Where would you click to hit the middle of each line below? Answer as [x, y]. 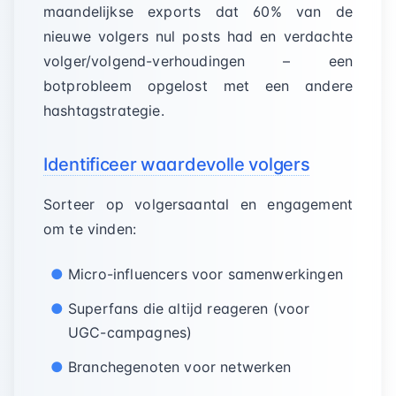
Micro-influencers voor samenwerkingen [206, 274]
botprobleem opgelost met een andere [198, 86]
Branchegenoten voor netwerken [180, 367]
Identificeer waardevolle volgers [177, 164]
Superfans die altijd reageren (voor [189, 308]
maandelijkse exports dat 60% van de [198, 11]
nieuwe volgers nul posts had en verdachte [198, 36]
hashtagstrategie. [104, 110]
